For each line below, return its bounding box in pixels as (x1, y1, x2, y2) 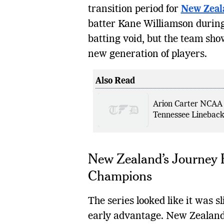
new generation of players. (87, 49, 207, 60)
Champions (87, 166, 152, 184)
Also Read (95, 76, 135, 86)
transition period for (87, 4, 181, 15)
